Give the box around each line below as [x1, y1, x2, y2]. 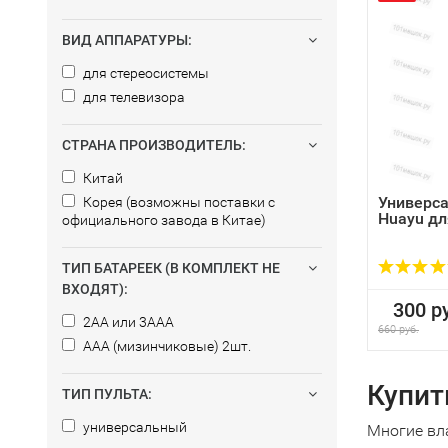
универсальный [80, 419, 187, 435]
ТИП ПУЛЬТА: [62, 386, 152, 402]
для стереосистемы [80, 65, 209, 81]
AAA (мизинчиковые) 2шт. [80, 338, 251, 354]
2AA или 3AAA [80, 314, 174, 330]
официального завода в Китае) [62, 212, 266, 228]
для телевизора [80, 89, 185, 105]
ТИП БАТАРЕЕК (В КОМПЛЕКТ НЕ [62, 260, 280, 276]
